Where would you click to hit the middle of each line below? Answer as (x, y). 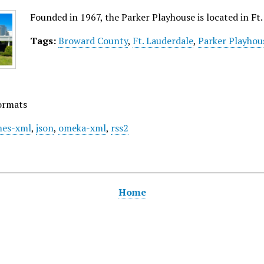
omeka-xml (82, 128)
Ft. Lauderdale (163, 41)
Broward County (93, 41)
